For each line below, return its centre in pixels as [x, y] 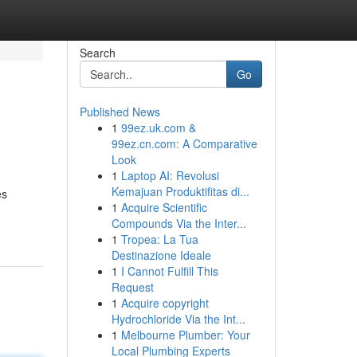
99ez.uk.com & [158, 127]
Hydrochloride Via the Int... [178, 319]
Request [132, 287]
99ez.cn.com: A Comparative [184, 143]
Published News [120, 112]
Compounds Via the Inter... [178, 223]
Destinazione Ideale [161, 255]
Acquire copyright [165, 303]
